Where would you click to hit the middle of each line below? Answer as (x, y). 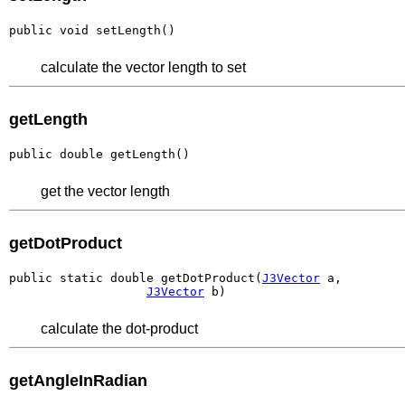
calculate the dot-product (119, 328)
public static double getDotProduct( (136, 278)
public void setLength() (92, 30)
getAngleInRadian (78, 380)
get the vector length (105, 191)
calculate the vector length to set (143, 67)
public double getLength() (99, 154)
